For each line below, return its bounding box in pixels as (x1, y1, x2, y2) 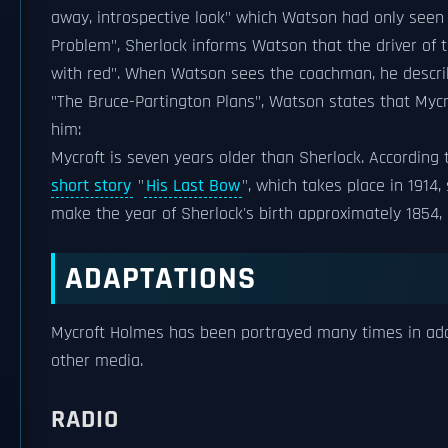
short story (51, 175, 131, 197)
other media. (51, 350, 143, 372)
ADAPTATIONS (65, 258, 256, 299)
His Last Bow (146, 175, 240, 197)
